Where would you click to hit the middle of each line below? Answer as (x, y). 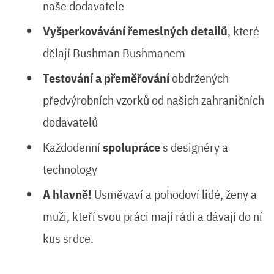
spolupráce (133, 147)
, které (243, 31)
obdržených (200, 78)
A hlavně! (67, 194)
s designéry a (195, 147)
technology (70, 169)
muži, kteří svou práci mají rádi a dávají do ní (153, 216)
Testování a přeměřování (107, 78)
